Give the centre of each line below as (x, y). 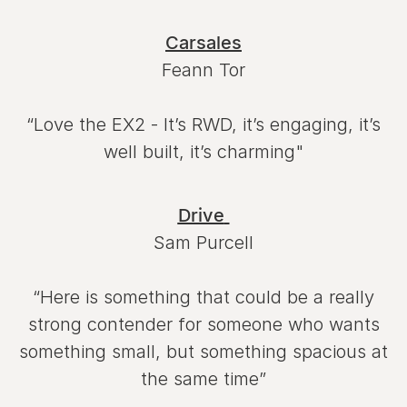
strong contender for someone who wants (203, 325)
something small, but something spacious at (203, 352)
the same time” (203, 379)
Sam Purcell (203, 243)
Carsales (203, 43)
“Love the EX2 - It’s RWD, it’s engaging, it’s (203, 125)
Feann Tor (203, 70)
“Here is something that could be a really (203, 298)
